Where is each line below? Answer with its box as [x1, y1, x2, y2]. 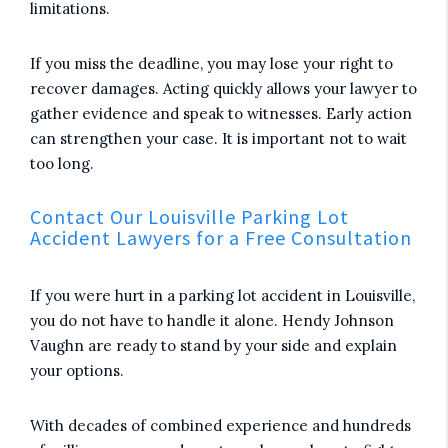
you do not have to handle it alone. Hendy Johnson [30, 311, 394, 330]
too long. [30, 154, 94, 173]
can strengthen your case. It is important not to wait [30, 129, 407, 148]
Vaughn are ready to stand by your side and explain [30, 336, 397, 355]
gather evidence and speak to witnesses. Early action [30, 104, 412, 123]
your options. [30, 361, 124, 380]
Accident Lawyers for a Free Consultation [30, 225, 412, 250]
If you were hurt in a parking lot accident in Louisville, [30, 286, 415, 305]
